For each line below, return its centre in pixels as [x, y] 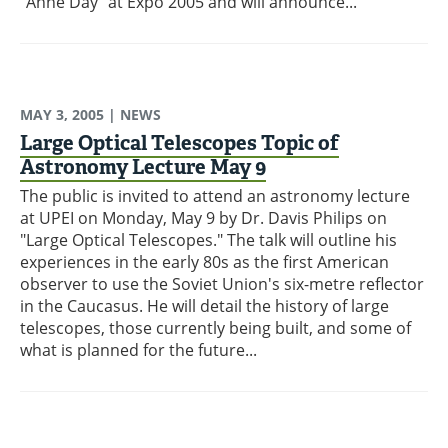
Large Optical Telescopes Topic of [179, 142]
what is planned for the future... [138, 349]
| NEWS [132, 114]
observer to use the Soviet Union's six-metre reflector [222, 283]
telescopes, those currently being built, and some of [215, 327]
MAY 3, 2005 [62, 114]
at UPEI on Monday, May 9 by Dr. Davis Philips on [203, 217]
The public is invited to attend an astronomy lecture [215, 195]
